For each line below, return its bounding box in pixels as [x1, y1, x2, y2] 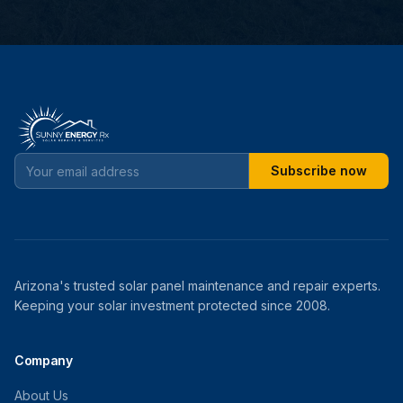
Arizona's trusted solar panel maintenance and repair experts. [14, 278, 381, 293]
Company [14, 353, 73, 368]
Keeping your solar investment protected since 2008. [14, 298, 330, 313]
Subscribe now [271, 163, 367, 178]
